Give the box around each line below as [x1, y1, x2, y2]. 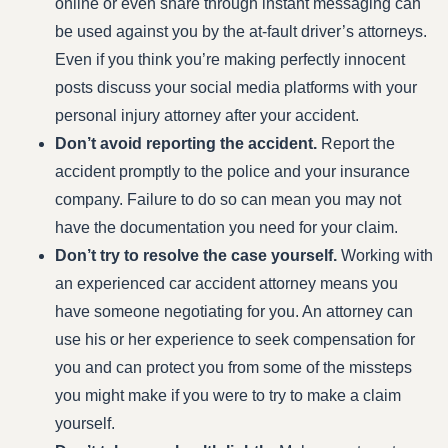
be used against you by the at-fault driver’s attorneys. [55, 22, 427, 40]
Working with [341, 246, 433, 264]
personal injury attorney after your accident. [55, 106, 359, 124]
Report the [317, 134, 395, 152]
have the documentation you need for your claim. [55, 218, 398, 236]
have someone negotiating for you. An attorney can [55, 302, 413, 320]
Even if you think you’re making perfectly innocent [55, 50, 405, 68]
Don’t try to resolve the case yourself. [55, 246, 341, 264]
